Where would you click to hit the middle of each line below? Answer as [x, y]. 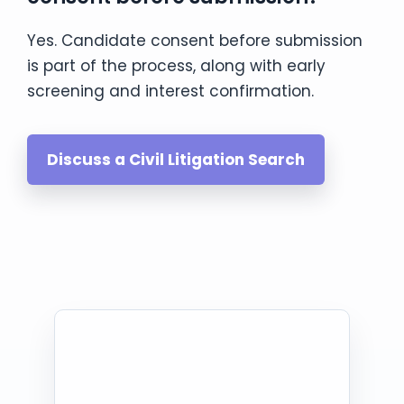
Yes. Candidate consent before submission [195, 40]
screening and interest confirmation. [170, 91]
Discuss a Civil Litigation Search [176, 159]
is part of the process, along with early [176, 65]
